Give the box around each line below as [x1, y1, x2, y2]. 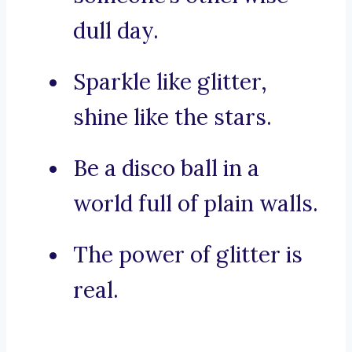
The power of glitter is [73, 240, 302, 269]
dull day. [73, 16, 159, 46]
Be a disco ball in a [73, 154, 259, 183]
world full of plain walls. [73, 189, 318, 218]
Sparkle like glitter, [73, 68, 267, 97]
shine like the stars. [73, 103, 272, 132]
